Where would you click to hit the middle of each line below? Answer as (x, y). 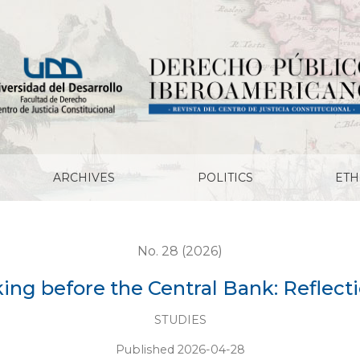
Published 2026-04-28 (180, 350)
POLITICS (225, 178)
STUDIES (180, 319)
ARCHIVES (84, 178)
